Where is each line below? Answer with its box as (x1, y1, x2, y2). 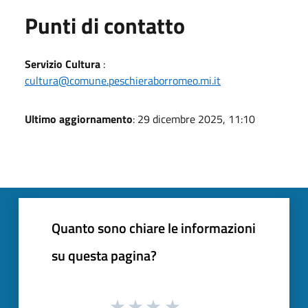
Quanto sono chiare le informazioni (52, 217, 256, 239)
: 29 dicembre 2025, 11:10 (133, 110, 255, 127)
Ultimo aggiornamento (25, 110, 133, 127)
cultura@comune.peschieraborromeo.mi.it (25, 71, 221, 89)
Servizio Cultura (25, 55, 103, 72)
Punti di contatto (25, 8, 185, 42)
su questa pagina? (52, 244, 157, 266)
